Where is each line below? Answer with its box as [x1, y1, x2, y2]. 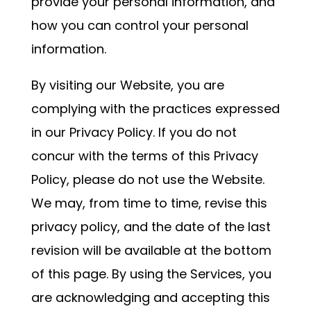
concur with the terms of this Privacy [31, 147, 258, 165]
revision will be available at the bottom [31, 242, 271, 259]
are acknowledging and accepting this [31, 289, 270, 306]
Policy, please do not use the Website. [31, 171, 264, 188]
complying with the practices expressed [31, 100, 280, 117]
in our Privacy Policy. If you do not [31, 124, 237, 141]
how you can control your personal [31, 17, 249, 34]
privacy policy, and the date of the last [31, 218, 271, 235]
